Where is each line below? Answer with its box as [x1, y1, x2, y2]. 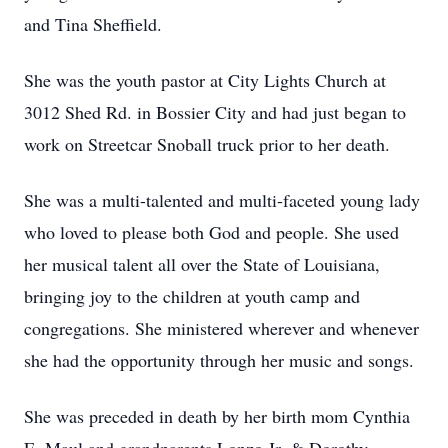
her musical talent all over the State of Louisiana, [24, 252, 380, 276]
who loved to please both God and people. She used [24, 220, 399, 244]
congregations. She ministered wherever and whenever [24, 316, 419, 340]
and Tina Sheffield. [24, 12, 162, 36]
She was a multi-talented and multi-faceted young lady [24, 188, 420, 212]
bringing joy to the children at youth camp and [24, 284, 360, 308]
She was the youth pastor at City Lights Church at [24, 68, 386, 92]
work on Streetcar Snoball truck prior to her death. [24, 132, 390, 156]
